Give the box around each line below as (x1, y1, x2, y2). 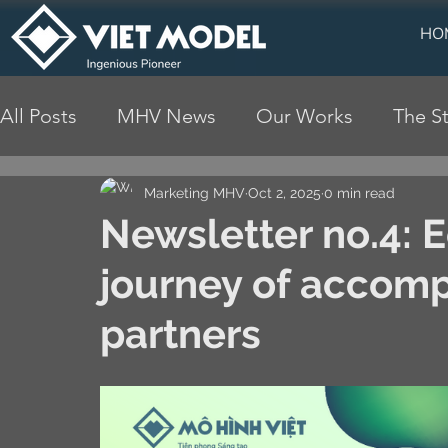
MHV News (117, 103, 216, 128)
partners (100, 310, 261, 357)
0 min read (324, 184, 395, 201)
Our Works (256, 103, 353, 128)
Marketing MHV (144, 184, 245, 201)
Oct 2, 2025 (248, 184, 321, 201)
